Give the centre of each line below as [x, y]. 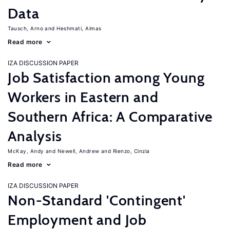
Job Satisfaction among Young [106, 78]
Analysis [35, 136]
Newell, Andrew [78, 151]
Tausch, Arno [25, 28]
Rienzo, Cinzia [131, 151]
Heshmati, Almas [79, 28]
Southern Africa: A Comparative [110, 117]
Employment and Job [78, 220]
